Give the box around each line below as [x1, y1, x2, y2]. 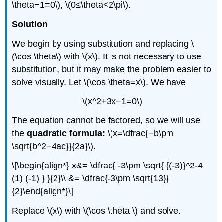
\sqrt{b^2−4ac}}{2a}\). [12, 141, 96, 152]
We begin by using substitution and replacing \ [12, 38, 194, 49]
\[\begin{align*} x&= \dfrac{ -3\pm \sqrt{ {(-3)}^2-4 [12, 160, 203, 170]
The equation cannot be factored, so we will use [12, 115, 201, 126]
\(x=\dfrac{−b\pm [105, 128, 174, 139]
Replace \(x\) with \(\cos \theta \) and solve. [12, 205, 181, 216]
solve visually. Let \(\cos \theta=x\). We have [12, 77, 186, 87]
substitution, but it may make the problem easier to [12, 64, 212, 74]
